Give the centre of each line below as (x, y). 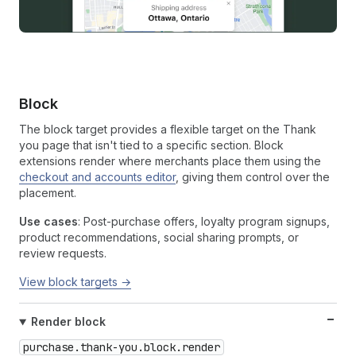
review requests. (63, 253)
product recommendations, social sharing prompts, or (159, 238)
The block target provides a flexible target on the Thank (168, 130)
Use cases (48, 222)
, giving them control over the (253, 177)
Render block (68, 322)
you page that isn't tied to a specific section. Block (151, 145)
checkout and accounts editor (97, 177)
